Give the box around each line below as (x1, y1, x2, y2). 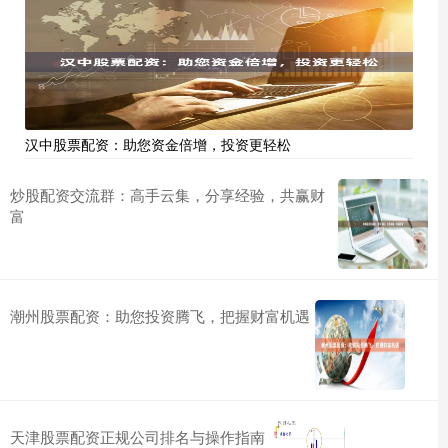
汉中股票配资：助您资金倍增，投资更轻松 (25, 134, 291, 155)
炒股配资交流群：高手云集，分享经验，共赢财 (10, 184, 325, 206)
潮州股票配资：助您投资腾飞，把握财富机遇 (10, 305, 310, 327)
